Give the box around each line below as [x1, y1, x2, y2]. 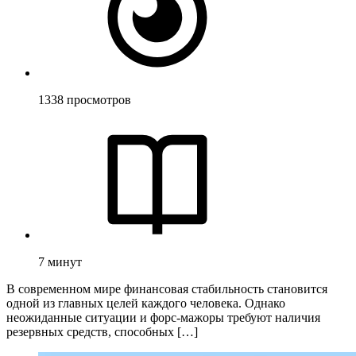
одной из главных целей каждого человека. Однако [6, 296, 285, 310]
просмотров [67, 92, 131, 106]
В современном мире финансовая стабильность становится [6, 281, 327, 296]
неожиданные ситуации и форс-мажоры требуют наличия [6, 310, 320, 324]
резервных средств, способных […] [6, 324, 198, 339]
